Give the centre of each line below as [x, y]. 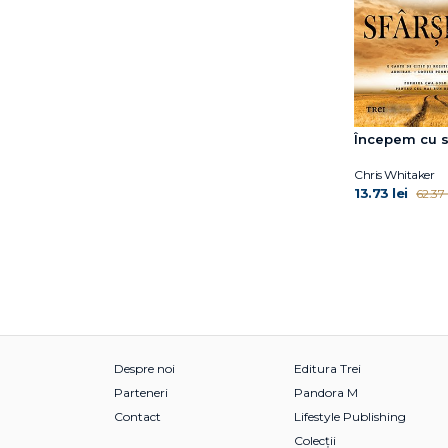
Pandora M [326, 392]
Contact [137, 416]
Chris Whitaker [394, 174]
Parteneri [141, 392]
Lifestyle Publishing [350, 416]
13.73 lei [381, 192]
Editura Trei [327, 368]
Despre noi [144, 368]
